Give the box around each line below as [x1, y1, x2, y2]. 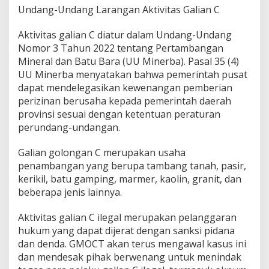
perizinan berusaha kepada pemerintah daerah [18, 94, 231, 107]
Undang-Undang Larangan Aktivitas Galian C [18, 2, 220, 16]
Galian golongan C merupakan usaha [18, 145, 186, 159]
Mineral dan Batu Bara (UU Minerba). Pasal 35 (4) [18, 54, 239, 68]
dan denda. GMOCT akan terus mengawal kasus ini [18, 237, 246, 250]
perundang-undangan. [18, 120, 120, 134]
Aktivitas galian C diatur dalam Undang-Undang [18, 28, 232, 41]
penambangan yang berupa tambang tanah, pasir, [18, 159, 246, 172]
